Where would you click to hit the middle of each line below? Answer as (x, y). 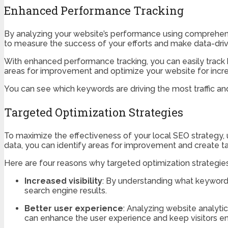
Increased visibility (63, 181)
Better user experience (74, 209)
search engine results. (66, 191)
